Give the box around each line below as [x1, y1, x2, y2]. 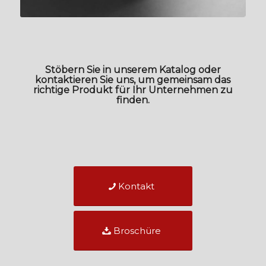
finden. [116, 94, 150, 106]
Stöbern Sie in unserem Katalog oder [45, 64, 221, 75]
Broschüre [113, 224, 161, 236]
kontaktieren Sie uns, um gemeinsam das [35, 74, 231, 85]
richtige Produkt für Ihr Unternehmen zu [33, 84, 233, 96]
